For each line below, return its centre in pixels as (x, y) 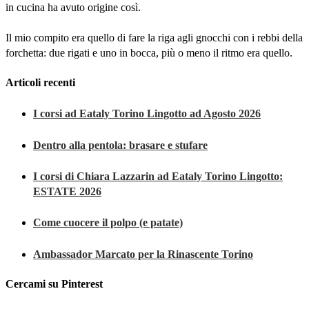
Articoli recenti (40, 83)
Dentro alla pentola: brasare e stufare (120, 145)
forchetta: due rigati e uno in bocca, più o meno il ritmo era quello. (149, 52)
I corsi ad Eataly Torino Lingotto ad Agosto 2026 (147, 114)
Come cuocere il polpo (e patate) (108, 223)
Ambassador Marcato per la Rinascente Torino (143, 254)
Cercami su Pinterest (54, 283)
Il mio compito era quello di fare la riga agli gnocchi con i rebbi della (154, 37)
